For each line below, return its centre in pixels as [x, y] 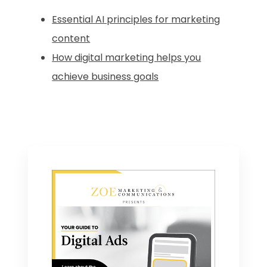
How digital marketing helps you [127, 57]
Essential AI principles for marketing [136, 19]
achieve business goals [105, 76]
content [71, 38]
